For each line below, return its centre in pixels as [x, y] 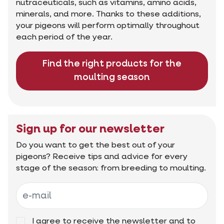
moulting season [112, 78]
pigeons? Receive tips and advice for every [102, 157]
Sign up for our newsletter [90, 129]
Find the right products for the [112, 64]
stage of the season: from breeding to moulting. [111, 169]
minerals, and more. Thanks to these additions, [108, 15]
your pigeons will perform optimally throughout [108, 26]
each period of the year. [64, 38]
